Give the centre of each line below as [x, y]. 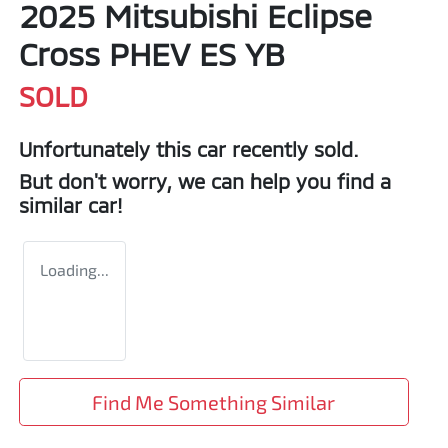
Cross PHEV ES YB [152, 53]
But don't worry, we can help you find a [205, 181]
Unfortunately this [108, 149]
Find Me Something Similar [214, 402]
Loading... [74, 270]
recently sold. [292, 149]
